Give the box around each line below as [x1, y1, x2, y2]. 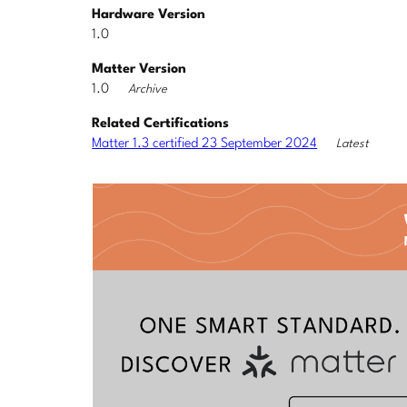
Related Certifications [92, 116, 230, 131]
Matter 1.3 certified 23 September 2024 [92, 136, 318, 151]
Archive [128, 83, 168, 95]
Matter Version [92, 62, 187, 76]
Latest [336, 137, 370, 150]
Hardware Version [92, 7, 206, 22]
